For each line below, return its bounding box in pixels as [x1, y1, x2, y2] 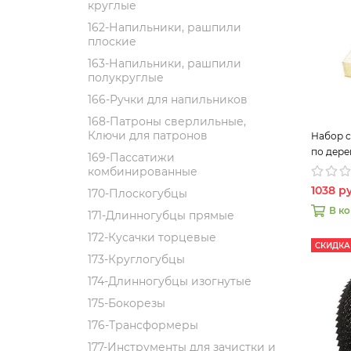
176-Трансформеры [88, 318, 198, 332]
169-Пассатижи [88, 150, 175, 165]
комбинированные [88, 165, 197, 179]
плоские [88, 34, 136, 49]
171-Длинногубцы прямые [88, 208, 234, 223]
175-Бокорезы [88, 296, 165, 310]
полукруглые [88, 71, 164, 85]
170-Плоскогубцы [88, 186, 187, 201]
